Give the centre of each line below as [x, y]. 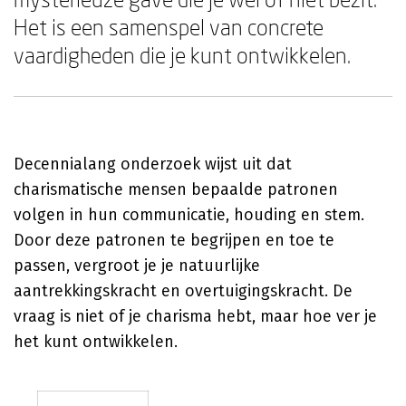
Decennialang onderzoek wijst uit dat [153, 164]
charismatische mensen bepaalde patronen [176, 189]
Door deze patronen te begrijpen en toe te [174, 240]
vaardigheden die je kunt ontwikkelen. [182, 55]
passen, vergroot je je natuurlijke [137, 266]
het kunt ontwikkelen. [96, 342]
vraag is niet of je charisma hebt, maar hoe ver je [195, 316]
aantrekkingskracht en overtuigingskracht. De [183, 291]
